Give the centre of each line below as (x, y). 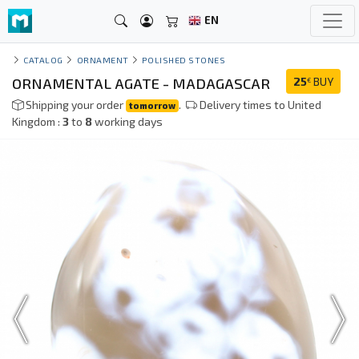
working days (127, 121)
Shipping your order (75, 105)
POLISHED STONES (184, 60)
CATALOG (43, 60)
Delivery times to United (260, 105)
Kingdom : (37, 121)
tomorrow (153, 105)
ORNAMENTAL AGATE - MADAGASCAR (141, 83)
